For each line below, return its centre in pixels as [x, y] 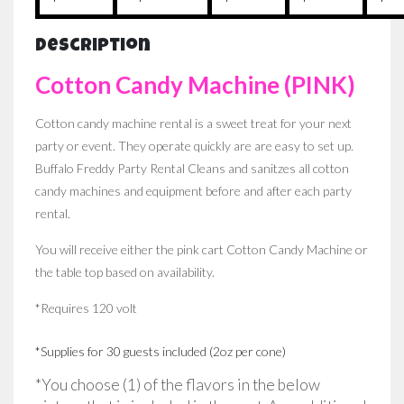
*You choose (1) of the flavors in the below [178, 385]
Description [93, 47]
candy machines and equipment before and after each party [193, 191]
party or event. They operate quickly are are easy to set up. [194, 146]
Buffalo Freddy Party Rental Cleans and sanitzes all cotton [192, 169]
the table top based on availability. [126, 272]
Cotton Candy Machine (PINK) [195, 85]
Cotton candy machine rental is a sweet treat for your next [193, 124]
